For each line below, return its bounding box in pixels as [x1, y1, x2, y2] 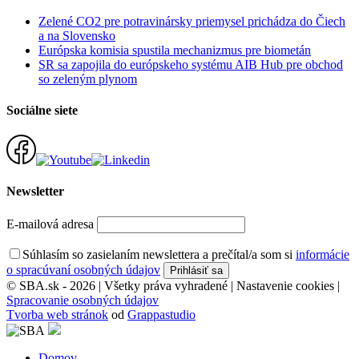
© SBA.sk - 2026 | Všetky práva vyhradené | [6, 278, 236, 292]
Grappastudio [127, 307, 196, 321]
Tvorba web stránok [6, 307, 108, 321]
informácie [296, 247, 349, 261]
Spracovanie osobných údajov [6, 292, 159, 307]
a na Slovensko [38, 28, 115, 42]
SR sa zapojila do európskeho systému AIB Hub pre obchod [38, 57, 343, 71]
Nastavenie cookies [236, 278, 334, 292]
